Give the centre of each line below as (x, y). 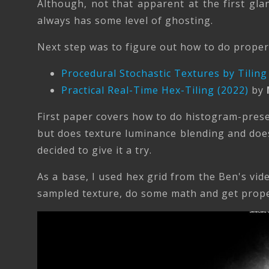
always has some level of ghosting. (125, 20)
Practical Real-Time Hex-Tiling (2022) (155, 90)
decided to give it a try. (96, 150)
